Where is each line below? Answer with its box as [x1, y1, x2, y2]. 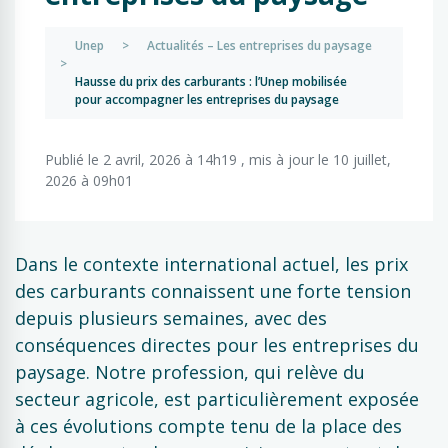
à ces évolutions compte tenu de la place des [15, 414, 402, 438]
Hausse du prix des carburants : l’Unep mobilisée [75, 73, 347, 90]
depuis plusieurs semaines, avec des [15, 306, 327, 330]
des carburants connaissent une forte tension [15, 279, 411, 303]
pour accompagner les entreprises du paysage [75, 91, 339, 108]
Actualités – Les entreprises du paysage [147, 37, 372, 54]
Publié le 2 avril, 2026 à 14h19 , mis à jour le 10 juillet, [45, 150, 391, 169]
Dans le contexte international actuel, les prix [15, 252, 408, 276]
